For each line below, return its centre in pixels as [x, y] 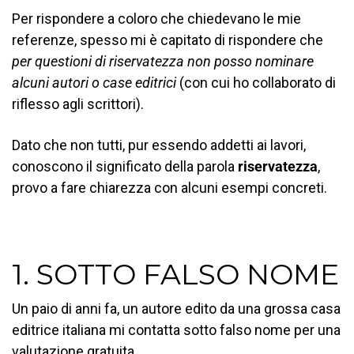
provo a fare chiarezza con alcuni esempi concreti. [169, 187]
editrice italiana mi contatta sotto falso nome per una [176, 330]
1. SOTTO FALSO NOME [175, 274]
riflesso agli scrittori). [78, 104]
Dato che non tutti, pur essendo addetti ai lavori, [159, 145]
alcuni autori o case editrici [94, 82]
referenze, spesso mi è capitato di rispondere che [168, 40]
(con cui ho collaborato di [256, 82]
